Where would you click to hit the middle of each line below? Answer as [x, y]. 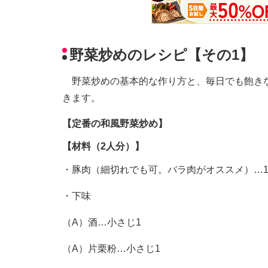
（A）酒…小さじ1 [102, 223]
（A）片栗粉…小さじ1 [111, 249]
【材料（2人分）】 [103, 147]
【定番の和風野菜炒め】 [115, 124]
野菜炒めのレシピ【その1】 [162, 54]
